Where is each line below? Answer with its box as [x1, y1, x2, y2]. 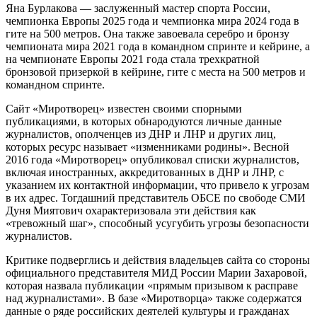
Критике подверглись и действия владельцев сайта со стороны [6, 253, 310, 266]
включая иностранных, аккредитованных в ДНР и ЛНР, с [6, 166, 284, 178]
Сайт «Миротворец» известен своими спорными [6, 102, 242, 115]
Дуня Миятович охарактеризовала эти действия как [6, 204, 256, 217]
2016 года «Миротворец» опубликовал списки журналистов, [6, 153, 299, 166]
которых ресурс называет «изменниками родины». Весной [6, 140, 289, 153]
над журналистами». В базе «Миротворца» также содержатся [6, 292, 301, 304]
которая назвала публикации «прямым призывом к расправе [6, 279, 298, 292]
